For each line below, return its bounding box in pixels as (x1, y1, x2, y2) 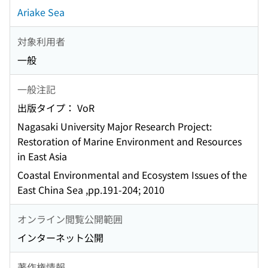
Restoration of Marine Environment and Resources (17, 134, 242, 149)
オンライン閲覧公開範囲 (17, 211, 123, 226)
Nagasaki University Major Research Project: (17, 119, 212, 134)
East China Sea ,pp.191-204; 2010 (17, 182, 165, 197)
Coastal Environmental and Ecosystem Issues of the (17, 167, 247, 182)
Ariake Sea (17, 5, 65, 20)
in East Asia (17, 149, 67, 164)
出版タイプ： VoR (17, 100, 95, 115)
